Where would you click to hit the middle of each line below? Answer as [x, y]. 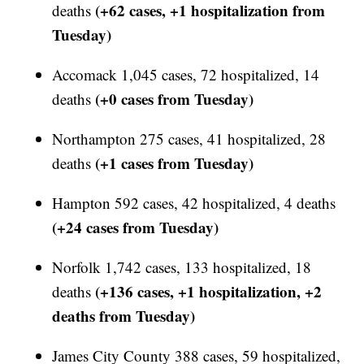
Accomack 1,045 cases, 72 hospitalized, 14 [186, 75]
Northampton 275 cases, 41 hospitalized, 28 [189, 139]
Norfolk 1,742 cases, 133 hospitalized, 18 [182, 267]
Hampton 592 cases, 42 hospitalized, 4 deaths [194, 203]
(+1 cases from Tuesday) [173, 163]
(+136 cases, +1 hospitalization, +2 [209, 292]
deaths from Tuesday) [124, 316]
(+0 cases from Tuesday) [175, 99]
